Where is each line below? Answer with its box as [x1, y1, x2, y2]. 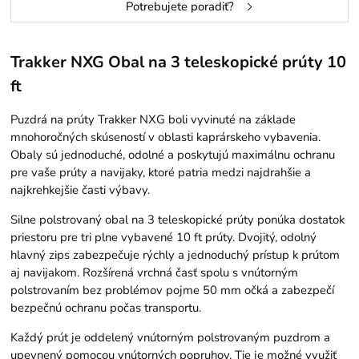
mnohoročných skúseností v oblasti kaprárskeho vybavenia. [10, 128, 321, 145]
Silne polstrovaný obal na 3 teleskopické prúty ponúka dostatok [10, 211, 345, 228]
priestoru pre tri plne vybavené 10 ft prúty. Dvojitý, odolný [10, 228, 317, 245]
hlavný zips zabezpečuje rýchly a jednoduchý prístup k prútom [10, 246, 341, 263]
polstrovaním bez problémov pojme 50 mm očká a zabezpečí [10, 281, 335, 298]
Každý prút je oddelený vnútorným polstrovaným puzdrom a [10, 329, 331, 345]
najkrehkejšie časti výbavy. [10, 181, 151, 198]
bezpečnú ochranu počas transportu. [10, 299, 202, 316]
